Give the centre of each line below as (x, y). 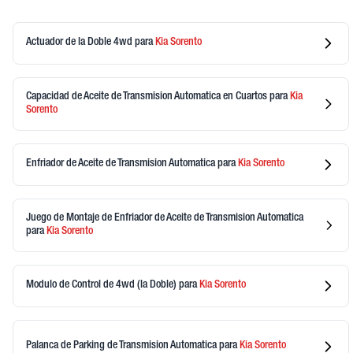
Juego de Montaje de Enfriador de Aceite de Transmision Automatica (165, 218)
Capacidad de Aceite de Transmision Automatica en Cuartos (148, 97)
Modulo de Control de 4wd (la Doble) (102, 286)
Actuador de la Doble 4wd (80, 43)
